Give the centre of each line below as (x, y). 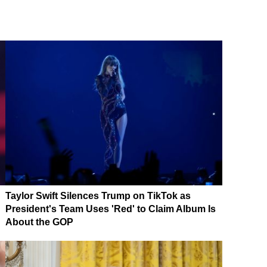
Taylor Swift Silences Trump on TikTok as (98, 196)
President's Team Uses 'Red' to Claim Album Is (111, 209)
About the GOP (39, 222)
